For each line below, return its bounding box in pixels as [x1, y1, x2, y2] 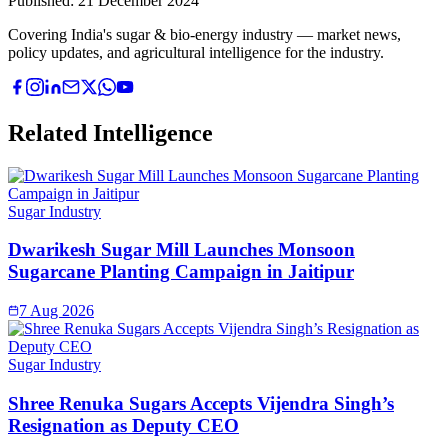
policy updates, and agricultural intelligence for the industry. [8, 43, 384, 61]
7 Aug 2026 [19, 302, 94, 320]
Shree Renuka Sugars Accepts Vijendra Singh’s [8, 392, 394, 414]
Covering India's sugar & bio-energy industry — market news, [8, 25, 401, 43]
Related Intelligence [8, 119, 213, 146]
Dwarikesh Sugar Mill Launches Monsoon [8, 239, 355, 261]
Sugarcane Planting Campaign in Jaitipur [8, 261, 354, 283]
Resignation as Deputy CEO [8, 414, 239, 436]
